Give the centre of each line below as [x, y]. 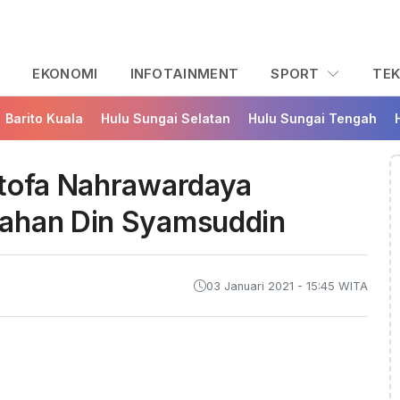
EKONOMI [65, 74]
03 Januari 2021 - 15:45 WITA [287, 286]
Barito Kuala [44, 119]
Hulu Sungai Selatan [166, 119]
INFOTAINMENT [184, 74]
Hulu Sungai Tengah [312, 119]
